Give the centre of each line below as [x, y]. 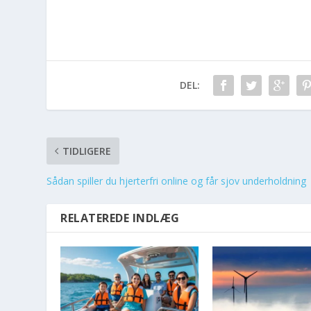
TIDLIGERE [87, 151]
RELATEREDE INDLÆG [120, 218]
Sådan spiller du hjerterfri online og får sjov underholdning [177, 180]
